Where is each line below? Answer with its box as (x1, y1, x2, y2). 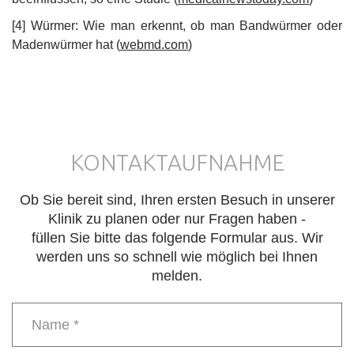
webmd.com (120, 37, 188, 51)
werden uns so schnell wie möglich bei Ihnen (36, 248, 318, 265)
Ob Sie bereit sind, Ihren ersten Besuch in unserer (19, 191, 335, 208)
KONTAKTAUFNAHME (70, 149, 284, 175)
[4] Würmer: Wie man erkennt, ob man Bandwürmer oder (12, 18, 342, 32)
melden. (152, 267, 202, 284)
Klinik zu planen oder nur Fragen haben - (48, 210, 306, 227)
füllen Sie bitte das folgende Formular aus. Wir (31, 229, 323, 246)
